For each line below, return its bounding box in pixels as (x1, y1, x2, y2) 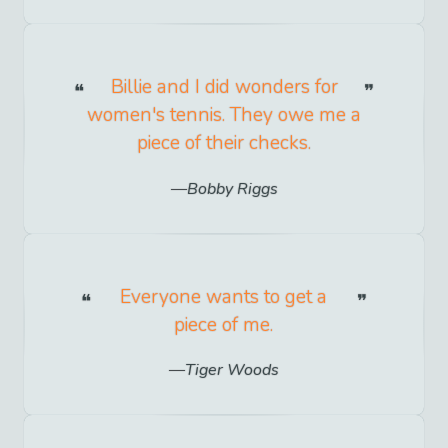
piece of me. (174, 311, 274, 338)
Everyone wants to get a (120, 283, 328, 310)
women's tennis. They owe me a (87, 102, 361, 129)
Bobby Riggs (186, 177, 278, 200)
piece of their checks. (137, 130, 311, 157)
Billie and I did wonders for (110, 74, 338, 101)
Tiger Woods (185, 358, 279, 381)
